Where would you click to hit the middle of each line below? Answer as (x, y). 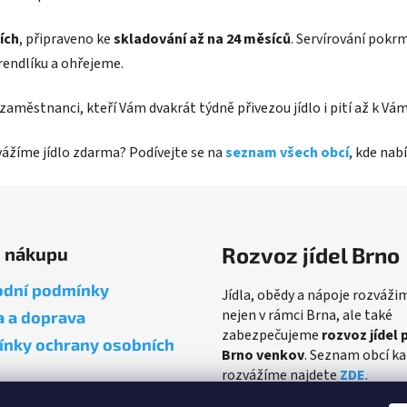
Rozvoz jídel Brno (311, 254)
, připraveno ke (66, 39)
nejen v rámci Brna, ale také (307, 315)
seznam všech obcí (287, 152)
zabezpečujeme (272, 335)
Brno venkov (263, 355)
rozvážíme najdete (281, 375)
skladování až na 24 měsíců (202, 39)
